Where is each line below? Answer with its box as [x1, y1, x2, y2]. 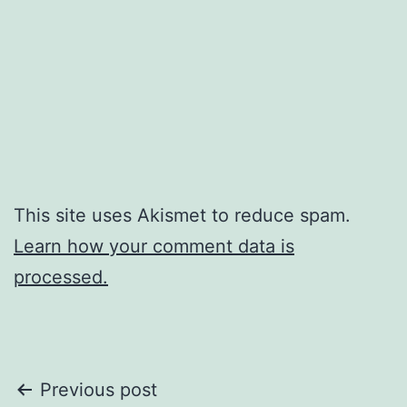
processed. [14, 266, 108, 289]
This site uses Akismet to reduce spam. [14, 204, 351, 227]
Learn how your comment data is [14, 235, 294, 258]
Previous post [40, 379, 157, 402]
